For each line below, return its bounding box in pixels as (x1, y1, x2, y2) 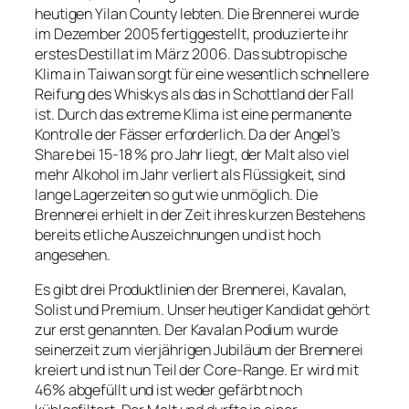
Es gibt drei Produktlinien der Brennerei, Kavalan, (35, 278, 347, 299)
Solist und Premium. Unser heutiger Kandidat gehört (35, 299, 370, 320)
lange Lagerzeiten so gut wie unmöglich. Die (35, 184, 318, 204)
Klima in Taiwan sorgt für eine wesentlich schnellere (35, 63, 369, 84)
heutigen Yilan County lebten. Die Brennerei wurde (35, 3, 360, 24)
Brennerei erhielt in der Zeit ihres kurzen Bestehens (35, 204, 365, 225)
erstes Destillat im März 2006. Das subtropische (35, 43, 348, 64)
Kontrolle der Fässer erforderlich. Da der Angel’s (35, 123, 341, 144)
